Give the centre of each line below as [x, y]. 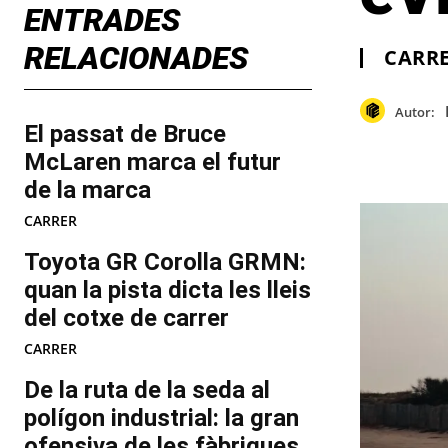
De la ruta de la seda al [147, 390]
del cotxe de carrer [126, 318]
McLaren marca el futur [152, 162]
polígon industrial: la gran [161, 418]
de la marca [87, 190]
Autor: [415, 111]
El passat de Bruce [125, 134]
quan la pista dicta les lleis [167, 290]
